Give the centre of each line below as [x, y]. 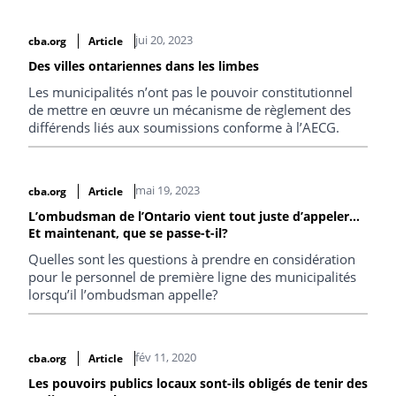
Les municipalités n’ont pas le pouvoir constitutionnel [190, 92]
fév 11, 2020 [165, 357]
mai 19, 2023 [167, 190]
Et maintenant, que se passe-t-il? [128, 232]
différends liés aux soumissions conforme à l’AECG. [184, 127]
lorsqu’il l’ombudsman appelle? [123, 294]
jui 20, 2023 [164, 40]
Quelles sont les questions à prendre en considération [192, 259]
